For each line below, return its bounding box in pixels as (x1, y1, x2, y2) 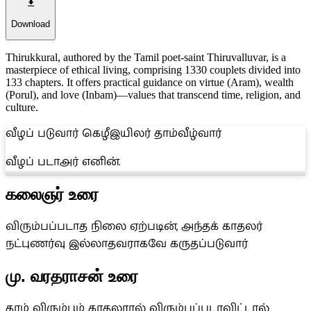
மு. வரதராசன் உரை (6, 266, 138, 285)
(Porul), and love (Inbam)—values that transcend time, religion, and (6, 88, 301, 101)
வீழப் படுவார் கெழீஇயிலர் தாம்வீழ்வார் (6, 124, 221, 142)
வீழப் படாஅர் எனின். (6, 153, 120, 171)
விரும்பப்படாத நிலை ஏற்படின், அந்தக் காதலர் (6, 217, 262, 235)
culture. (6, 101, 38, 113)
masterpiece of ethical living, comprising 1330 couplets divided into (6, 63, 301, 76)
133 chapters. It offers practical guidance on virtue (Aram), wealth (6, 76, 294, 88)
